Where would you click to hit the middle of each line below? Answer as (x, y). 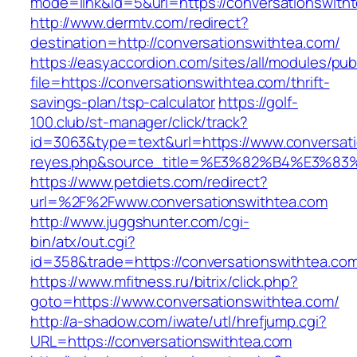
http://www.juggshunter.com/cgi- (140, 222)
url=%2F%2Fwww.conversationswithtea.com (179, 202)
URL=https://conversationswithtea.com (161, 341)
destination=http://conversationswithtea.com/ (185, 43)
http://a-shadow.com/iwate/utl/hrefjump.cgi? (178, 322)
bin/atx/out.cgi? (83, 242)
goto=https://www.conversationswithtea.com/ (185, 302)
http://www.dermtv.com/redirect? (139, 23)
